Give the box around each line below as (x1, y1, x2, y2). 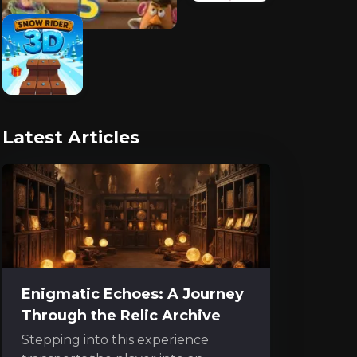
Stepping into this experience (22, 332, 209, 348)
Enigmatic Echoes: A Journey (22, 285, 244, 304)
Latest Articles (2, 127, 139, 149)
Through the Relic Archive (22, 307, 221, 325)
